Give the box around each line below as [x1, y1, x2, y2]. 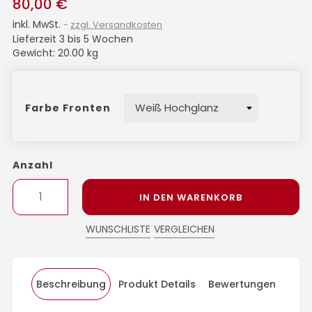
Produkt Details [118, 276, 196, 291]
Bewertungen [208, 276, 276, 291]
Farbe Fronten [25, 100, 114, 115]
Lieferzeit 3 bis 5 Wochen [13, 31, 133, 46]
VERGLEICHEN [154, 221, 214, 236]
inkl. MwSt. [13, 17, 63, 31]
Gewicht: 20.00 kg [13, 45, 98, 60]
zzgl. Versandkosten [70, 17, 162, 31]
